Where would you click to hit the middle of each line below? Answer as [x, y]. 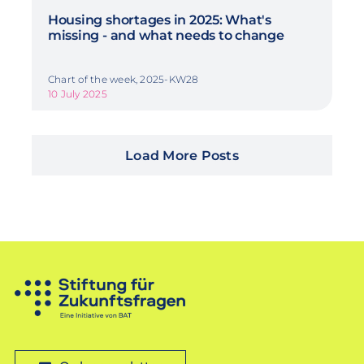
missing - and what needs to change [166, 36]
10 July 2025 [77, 94]
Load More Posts [182, 156]
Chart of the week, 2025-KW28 [123, 80]
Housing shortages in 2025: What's [160, 20]
